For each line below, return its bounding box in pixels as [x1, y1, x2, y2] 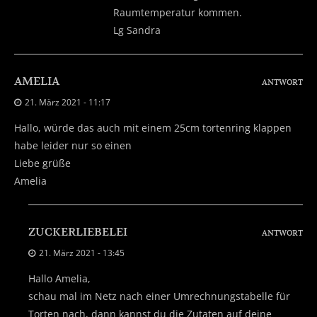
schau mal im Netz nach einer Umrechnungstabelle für [28, 289, 290, 303]
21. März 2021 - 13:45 [39, 246, 125, 259]
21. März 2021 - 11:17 [25, 96, 110, 108]
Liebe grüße [14, 156, 71, 170]
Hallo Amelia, [28, 271, 91, 285]
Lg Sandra [113, 23, 161, 37]
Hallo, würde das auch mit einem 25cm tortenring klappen [14, 120, 292, 134]
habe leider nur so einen [14, 138, 132, 152]
